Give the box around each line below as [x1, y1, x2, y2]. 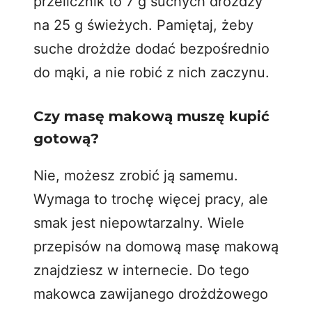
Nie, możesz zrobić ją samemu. [33, 166, 238, 184]
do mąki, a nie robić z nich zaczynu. [33, 63, 270, 81]
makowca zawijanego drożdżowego [33, 285, 268, 302]
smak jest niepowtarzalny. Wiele [33, 214, 244, 231]
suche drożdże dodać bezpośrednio [33, 40, 270, 57]
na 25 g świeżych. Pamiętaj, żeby [33, 16, 253, 33]
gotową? [33, 130, 99, 147]
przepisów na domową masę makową [33, 237, 279, 255]
